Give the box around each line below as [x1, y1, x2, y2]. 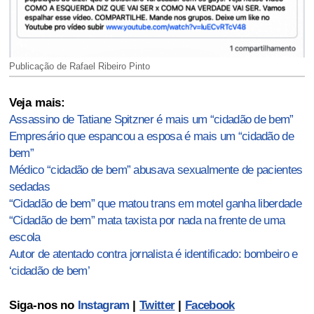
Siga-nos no [8, 298, 78, 312]
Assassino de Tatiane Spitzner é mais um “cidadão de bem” [8, 112, 294, 126]
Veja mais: [8, 95, 66, 109]
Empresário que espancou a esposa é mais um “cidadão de [8, 129, 294, 143]
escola [8, 230, 41, 244]
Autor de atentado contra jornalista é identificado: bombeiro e [8, 247, 298, 261]
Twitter [139, 298, 175, 312]
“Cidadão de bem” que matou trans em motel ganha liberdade [8, 196, 302, 210]
